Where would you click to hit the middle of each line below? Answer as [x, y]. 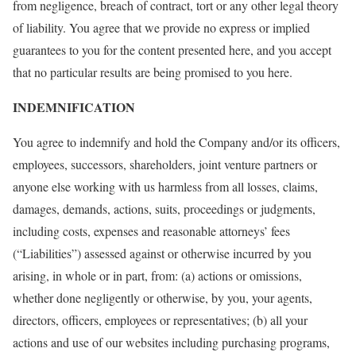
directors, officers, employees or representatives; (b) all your [160, 320]
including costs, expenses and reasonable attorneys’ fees [151, 231]
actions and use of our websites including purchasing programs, [171, 342]
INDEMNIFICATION [76, 107]
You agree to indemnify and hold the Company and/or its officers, [176, 142]
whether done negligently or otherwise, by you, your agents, [163, 298]
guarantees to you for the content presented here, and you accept [172, 50]
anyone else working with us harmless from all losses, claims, [165, 186]
